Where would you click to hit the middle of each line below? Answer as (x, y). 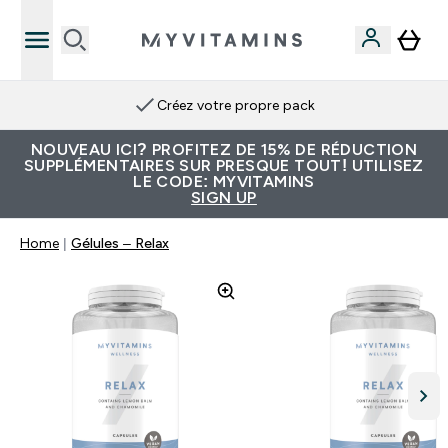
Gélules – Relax (120, 243)
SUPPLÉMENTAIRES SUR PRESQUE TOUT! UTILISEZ (224, 165)
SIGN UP (224, 197)
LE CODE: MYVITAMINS (224, 181)
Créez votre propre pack (236, 105)
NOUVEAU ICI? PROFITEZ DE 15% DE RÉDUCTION (224, 149)
